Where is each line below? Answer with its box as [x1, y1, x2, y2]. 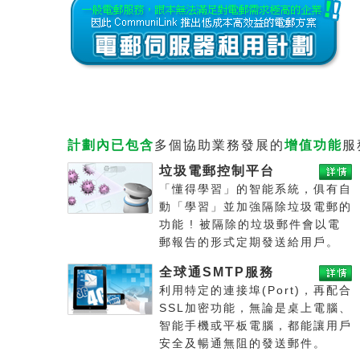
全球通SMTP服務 [159, 265, 274, 279]
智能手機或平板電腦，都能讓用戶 [159, 320, 352, 332]
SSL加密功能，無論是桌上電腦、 [159, 302, 352, 314]
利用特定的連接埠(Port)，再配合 [159, 284, 352, 297]
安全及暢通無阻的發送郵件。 [159, 337, 326, 350]
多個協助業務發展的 [154, 138, 284, 152]
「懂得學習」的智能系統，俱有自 [159, 183, 352, 195]
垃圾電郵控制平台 [159, 164, 275, 178]
